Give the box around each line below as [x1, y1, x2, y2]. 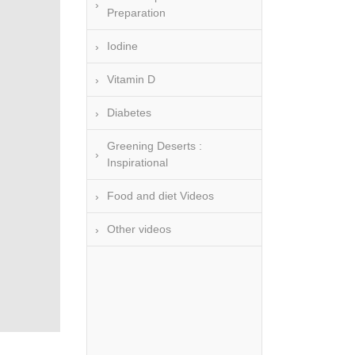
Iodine [107, 40, 138, 52]
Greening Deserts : [107, 139, 202, 152]
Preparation [107, 6, 166, 19]
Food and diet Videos [107, 189, 214, 202]
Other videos [107, 223, 171, 235]
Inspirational [107, 156, 168, 169]
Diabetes [107, 106, 151, 119]
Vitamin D [107, 73, 155, 86]
